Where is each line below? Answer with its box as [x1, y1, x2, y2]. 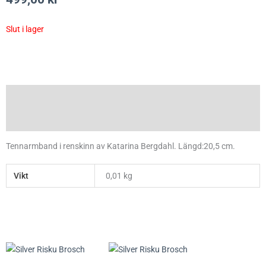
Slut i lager [6, 24, 44, 34]
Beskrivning [6, 91, 50, 102]
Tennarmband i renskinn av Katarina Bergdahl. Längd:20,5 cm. [6, 141, 235, 151]
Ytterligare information [6, 114, 93, 124]
